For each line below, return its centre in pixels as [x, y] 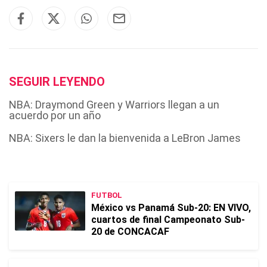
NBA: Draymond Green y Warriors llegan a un [114, 105]
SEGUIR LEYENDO [57, 82]
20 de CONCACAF [130, 232]
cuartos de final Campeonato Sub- [168, 220]
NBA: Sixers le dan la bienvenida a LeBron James [125, 138]
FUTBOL [107, 195]
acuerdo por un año [55, 115]
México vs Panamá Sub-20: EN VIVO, [171, 208]
